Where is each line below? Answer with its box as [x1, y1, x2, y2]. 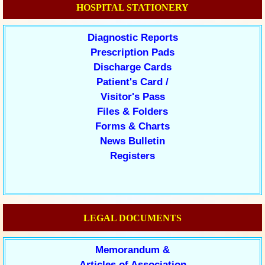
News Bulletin [100, 135, 165, 147]
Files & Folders [97, 106, 168, 117]
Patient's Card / [96, 76, 169, 88]
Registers [110, 150, 155, 161]
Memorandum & [95, 244, 170, 256]
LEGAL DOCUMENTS [83, 213, 182, 223]
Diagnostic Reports [87, 32, 178, 43]
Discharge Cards [93, 62, 172, 73]
